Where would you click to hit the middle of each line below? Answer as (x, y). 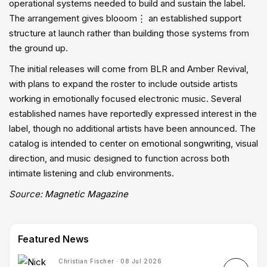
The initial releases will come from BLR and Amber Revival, (129, 69)
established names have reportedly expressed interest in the (133, 113)
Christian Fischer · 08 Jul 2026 (110, 261)
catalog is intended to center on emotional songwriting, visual (133, 143)
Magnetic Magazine (86, 194)
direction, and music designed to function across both (119, 158)
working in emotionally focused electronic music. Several (125, 98)
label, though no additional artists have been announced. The (132, 128)
